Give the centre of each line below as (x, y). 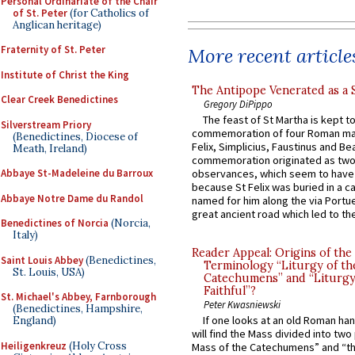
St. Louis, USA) (49, 272)
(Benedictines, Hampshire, (78, 309)
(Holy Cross (97, 345)
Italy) (25, 235)
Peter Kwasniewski (242, 304)
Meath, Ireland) (50, 148)
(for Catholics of (108, 13)
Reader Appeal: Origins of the (272, 252)
